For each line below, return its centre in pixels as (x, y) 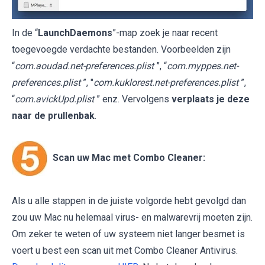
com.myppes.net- (203, 66)
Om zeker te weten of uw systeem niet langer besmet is (128, 234)
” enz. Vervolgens (134, 99)
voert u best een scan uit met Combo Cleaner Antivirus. (125, 250)
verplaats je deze (211, 99)
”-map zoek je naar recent (165, 33)
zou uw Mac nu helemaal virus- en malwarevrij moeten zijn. (132, 217)
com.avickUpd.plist (54, 99)
